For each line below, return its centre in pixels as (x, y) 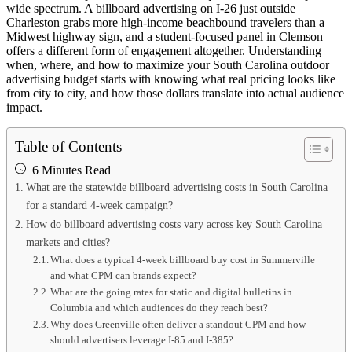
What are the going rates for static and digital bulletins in (172, 291)
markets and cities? (68, 242)
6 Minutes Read (71, 170)
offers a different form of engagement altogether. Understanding (164, 50)
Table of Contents (68, 146)
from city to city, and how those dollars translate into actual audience (175, 93)
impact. (24, 107)
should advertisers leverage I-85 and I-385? (142, 339)
